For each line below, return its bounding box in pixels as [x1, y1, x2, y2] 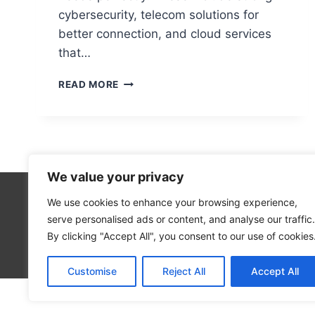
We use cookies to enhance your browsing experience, [47, 196, 297, 208]
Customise [67, 265, 117, 277]
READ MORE [58, 79, 120, 90]
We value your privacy [47, 169, 184, 184]
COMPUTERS [118, 149, 184, 160]
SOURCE [118, 134, 162, 146]
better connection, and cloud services [58, 27, 271, 41]
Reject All [162, 265, 205, 277]
